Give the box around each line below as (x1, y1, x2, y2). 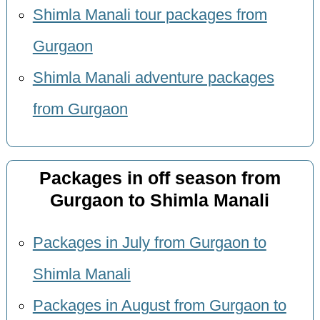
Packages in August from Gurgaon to (32, 296, 286, 314)
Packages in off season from (39, 169, 281, 189)
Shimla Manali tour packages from (32, 6, 267, 24)
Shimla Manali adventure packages (32, 69, 274, 86)
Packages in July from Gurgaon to (32, 234, 266, 251)
